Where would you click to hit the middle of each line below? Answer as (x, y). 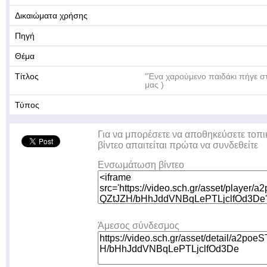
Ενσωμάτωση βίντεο (141, 165)
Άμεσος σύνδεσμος (139, 226)
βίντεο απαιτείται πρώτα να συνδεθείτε (178, 145)
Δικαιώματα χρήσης (51, 15)
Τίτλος (27, 76)
